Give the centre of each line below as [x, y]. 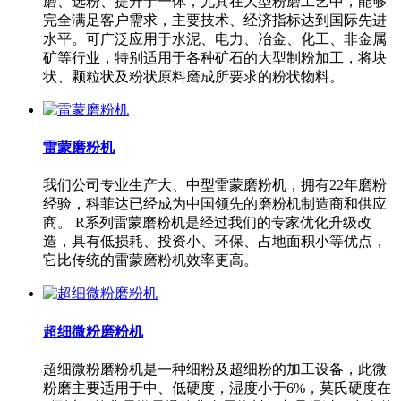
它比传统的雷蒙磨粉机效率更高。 [150, 260]
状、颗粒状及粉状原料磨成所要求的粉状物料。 [193, 76]
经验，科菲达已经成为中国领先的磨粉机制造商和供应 [215, 204]
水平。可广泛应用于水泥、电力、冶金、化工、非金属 [215, 38]
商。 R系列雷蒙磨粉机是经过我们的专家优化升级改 [207, 223]
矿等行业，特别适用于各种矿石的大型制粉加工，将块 [215, 57]
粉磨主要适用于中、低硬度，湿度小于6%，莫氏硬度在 [217, 388]
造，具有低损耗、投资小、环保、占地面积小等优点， [215, 242]
